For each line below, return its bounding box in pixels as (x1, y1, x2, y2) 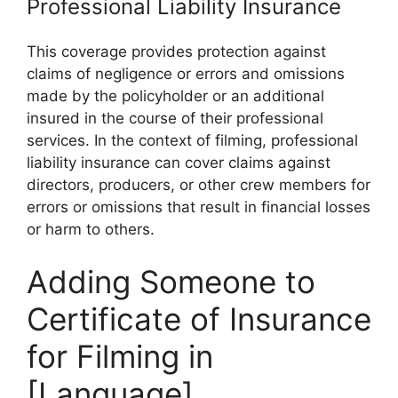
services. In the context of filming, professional (27, 131, 358, 149)
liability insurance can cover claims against (27, 153, 330, 171)
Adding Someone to (27, 263, 315, 300)
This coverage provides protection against (27, 42, 326, 60)
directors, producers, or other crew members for (27, 175, 370, 194)
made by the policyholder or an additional (27, 86, 324, 105)
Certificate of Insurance (27, 300, 371, 338)
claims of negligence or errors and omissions (27, 64, 345, 83)
